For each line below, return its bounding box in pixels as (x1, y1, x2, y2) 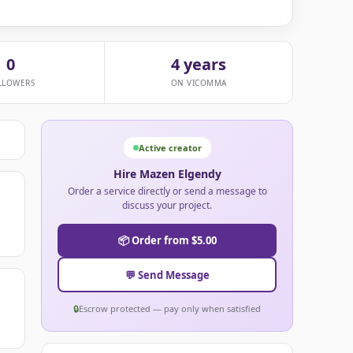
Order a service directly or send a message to (67, 184, 267, 199)
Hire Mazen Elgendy (113, 166, 221, 182)
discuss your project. (122, 199, 212, 213)
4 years (171, 54, 226, 76)
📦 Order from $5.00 (117, 233, 217, 248)
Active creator (138, 142, 202, 154)
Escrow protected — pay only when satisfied (79, 303, 261, 315)
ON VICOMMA (170, 77, 227, 89)
